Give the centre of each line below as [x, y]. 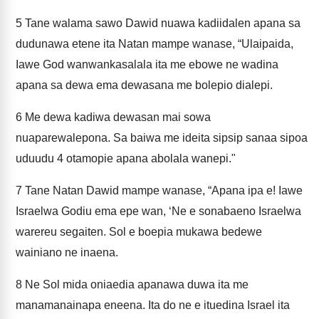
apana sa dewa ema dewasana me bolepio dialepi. [144, 85]
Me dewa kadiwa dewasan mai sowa [116, 117]
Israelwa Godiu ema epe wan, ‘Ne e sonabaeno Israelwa [158, 211]
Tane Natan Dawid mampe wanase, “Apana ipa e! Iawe [162, 190]
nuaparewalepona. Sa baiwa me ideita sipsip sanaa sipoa [162, 138]
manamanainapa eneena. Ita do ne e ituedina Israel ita [153, 305]
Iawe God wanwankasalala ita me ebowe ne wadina [147, 64]
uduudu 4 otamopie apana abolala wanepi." [126, 158]
